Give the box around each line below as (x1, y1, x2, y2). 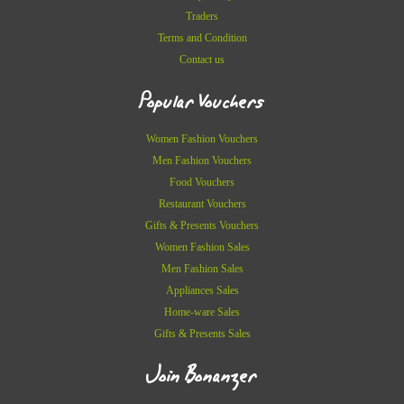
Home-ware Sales (164, 306, 240, 319)
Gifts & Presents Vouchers (145, 219, 259, 233)
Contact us (179, 53, 225, 67)
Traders (186, 10, 218, 23)
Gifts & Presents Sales (153, 327, 251, 341)
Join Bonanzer (146, 356, 258, 395)
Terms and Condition (157, 32, 247, 45)
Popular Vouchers (139, 82, 265, 121)
